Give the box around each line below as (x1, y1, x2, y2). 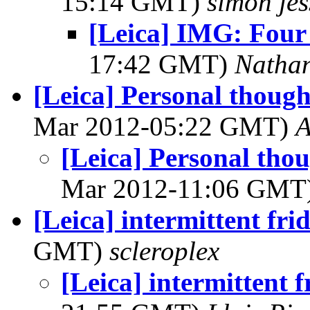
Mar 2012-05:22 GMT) (33, 111, 295, 141)
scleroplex (109, 236, 219, 266)
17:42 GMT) (89, 49, 235, 79)
